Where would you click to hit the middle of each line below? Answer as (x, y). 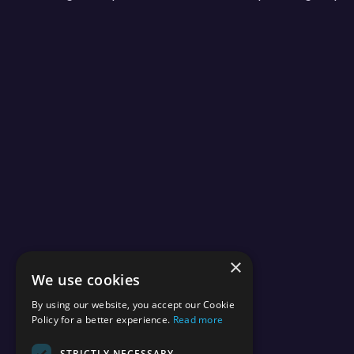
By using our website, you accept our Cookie (133, 305)
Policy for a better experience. (102, 320)
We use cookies (86, 280)
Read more (198, 320)
